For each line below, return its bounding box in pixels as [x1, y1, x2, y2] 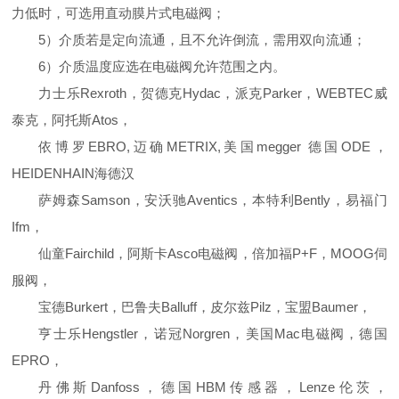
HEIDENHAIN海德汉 [12, 166, 135, 182]
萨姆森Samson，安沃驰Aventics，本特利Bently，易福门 [38, 192, 387, 208]
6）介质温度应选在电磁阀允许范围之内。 [38, 59, 287, 75]
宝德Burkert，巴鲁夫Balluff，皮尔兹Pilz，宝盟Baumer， [38, 299, 372, 315]
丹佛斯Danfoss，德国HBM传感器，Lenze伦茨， [38, 379, 387, 395]
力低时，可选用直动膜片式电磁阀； [12, 5, 226, 21]
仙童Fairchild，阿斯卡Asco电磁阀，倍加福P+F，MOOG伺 [38, 246, 387, 262]
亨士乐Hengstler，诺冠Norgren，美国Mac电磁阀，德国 [38, 326, 387, 342]
